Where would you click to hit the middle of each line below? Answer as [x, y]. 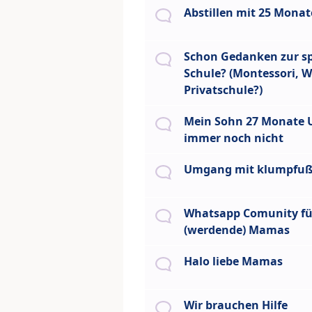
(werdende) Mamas [237, 230]
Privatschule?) [223, 90]
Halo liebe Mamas [233, 262]
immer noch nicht [234, 138]
